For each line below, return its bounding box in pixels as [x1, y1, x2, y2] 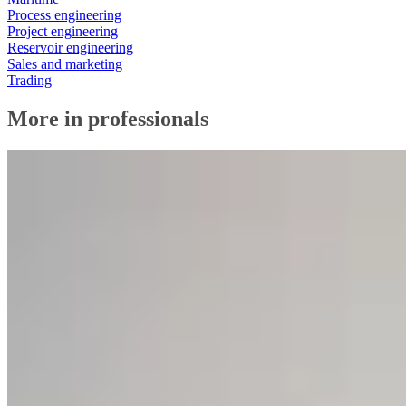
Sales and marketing [7, 55, 122, 72]
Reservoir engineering [7, 39, 133, 55]
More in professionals [7, 106, 208, 130]
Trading [7, 72, 52, 88]
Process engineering [7, 6, 121, 23]
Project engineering [7, 23, 118, 39]
